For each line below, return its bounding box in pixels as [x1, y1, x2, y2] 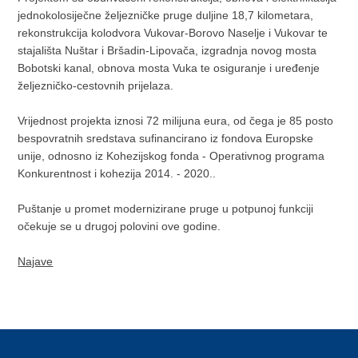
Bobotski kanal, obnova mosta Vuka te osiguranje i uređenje [18, 62, 320, 74]
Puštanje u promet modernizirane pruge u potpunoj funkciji [18, 202, 314, 215]
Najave [18, 255, 54, 268]
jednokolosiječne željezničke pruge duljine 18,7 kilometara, [18, 9, 314, 22]
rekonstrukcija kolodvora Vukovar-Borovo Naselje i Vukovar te [18, 26, 328, 39]
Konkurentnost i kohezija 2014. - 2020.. [18, 167, 217, 180]
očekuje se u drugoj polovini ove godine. [18, 220, 221, 233]
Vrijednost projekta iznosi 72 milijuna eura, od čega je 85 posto [18, 114, 334, 127]
